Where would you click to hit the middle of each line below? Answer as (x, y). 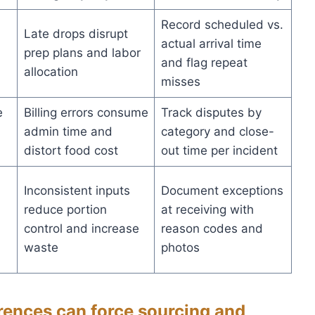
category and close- (217, 131)
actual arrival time (211, 43)
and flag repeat (204, 62)
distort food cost (71, 150)
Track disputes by (211, 112)
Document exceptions (222, 190)
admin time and (68, 131)
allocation (51, 71)
